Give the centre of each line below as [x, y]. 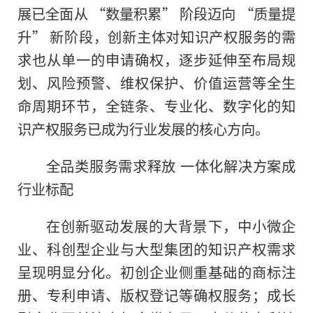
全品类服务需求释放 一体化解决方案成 [170, 165]
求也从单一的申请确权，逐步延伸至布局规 [156, 59]
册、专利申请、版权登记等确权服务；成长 [156, 294]
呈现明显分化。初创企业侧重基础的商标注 [156, 271]
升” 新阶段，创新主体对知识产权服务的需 [156, 36]
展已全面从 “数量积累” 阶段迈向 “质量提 [156, 13]
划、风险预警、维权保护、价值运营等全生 [156, 82]
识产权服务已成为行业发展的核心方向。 [143, 128]
